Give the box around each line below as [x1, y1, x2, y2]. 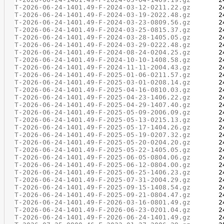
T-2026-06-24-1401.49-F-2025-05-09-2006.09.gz [14, 108, 190, 116]
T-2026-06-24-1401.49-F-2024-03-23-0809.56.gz [14, 18, 190, 26]
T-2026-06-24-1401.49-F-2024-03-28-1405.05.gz [14, 33, 190, 41]
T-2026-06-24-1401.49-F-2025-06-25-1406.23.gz [14, 168, 190, 176]
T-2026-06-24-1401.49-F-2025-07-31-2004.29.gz [14, 176, 190, 183]
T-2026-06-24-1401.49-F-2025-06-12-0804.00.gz [14, 161, 190, 168]
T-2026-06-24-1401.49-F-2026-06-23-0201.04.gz [14, 206, 190, 213]
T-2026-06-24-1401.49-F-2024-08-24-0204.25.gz [14, 48, 190, 56]
